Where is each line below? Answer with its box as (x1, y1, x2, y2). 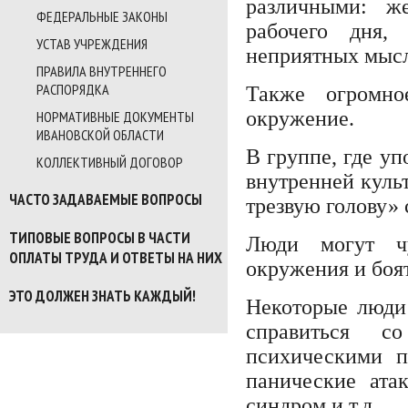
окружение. (246, 106, 354, 130)
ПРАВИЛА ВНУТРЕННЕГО (36, 62, 167, 80)
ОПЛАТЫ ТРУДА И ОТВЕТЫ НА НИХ (9, 248, 222, 268)
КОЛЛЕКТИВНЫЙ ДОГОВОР (36, 153, 183, 171)
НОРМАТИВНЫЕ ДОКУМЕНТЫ (36, 107, 194, 126)
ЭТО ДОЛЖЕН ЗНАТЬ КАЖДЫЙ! (9, 286, 196, 306)
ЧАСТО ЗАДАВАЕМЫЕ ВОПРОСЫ (9, 189, 202, 209)
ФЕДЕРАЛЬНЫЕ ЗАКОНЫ (36, 7, 168, 25)
